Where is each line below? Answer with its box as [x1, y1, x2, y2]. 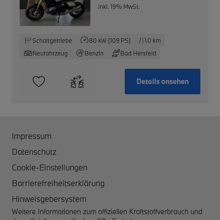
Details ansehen [136, 76, 189, 86]
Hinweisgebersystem [12, 193, 86, 204]
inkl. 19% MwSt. [98, 2, 140, 10]
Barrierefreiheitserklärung [12, 177, 105, 188]
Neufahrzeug [32, 49, 68, 57]
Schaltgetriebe [32, 36, 72, 44]
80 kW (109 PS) [89, 36, 131, 44]
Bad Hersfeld [120, 49, 156, 57]
